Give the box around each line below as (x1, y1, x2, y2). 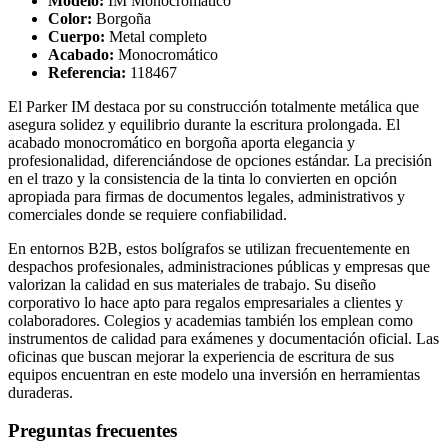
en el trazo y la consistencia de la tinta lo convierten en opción (8, 169, 397, 187)
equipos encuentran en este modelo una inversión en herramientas (8, 365, 420, 383)
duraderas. (8, 383, 73, 401)
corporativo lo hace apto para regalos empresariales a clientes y (8, 293, 403, 311)
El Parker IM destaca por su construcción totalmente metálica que (8, 97, 419, 115)
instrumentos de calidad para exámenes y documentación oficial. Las (8, 329, 439, 347)
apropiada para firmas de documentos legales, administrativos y (8, 187, 405, 205)
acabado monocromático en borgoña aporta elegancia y (8, 133, 355, 151)
